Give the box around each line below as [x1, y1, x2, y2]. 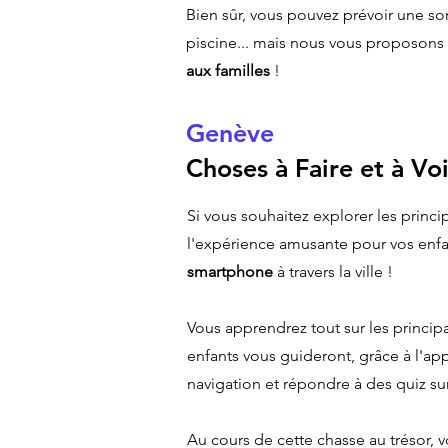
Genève [186, 118, 274, 148]
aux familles [186, 61, 270, 80]
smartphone [187, 262, 273, 281]
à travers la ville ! [273, 262, 393, 281]
